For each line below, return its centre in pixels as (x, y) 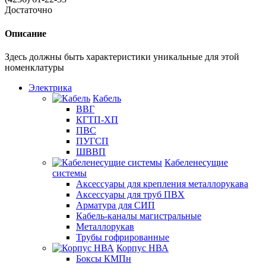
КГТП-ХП (97, 119)
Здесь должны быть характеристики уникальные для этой (122, 56)
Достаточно (28, 10)
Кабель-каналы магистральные (139, 216)
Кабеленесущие (196, 162)
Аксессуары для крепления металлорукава (162, 183)
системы (69, 173)
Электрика (50, 87)
